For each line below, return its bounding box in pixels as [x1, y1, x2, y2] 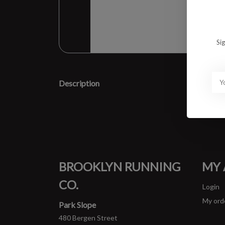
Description [59, 78, 99, 88]
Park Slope [59, 200, 96, 209]
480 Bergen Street [59, 213, 118, 222]
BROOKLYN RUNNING [59, 159, 180, 174]
